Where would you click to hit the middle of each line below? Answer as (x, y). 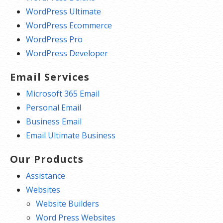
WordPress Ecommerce (69, 25)
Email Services (50, 77)
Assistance (46, 176)
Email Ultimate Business (71, 135)
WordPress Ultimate (63, 11)
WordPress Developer (67, 53)
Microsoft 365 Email (63, 94)
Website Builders (67, 204)
